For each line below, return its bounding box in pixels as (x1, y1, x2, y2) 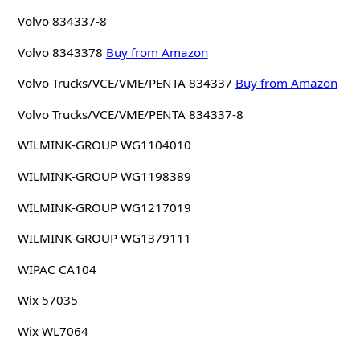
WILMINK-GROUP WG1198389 (17, 168, 191, 185)
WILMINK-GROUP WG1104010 (17, 137, 191, 153)
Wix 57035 (17, 292, 78, 309)
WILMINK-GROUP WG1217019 (17, 198, 191, 215)
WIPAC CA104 (17, 260, 96, 277)
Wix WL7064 (17, 323, 88, 340)
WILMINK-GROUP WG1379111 (17, 230, 191, 247)
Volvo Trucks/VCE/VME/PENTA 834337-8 (17, 105, 243, 122)
